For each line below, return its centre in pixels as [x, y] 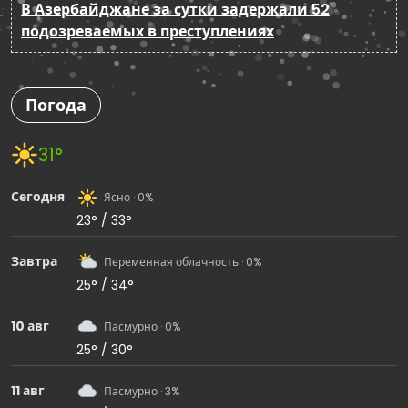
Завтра [34, 262]
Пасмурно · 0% [142, 327]
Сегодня [38, 197]
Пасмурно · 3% [142, 392]
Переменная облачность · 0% [183, 262]
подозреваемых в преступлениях [148, 31]
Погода [56, 105]
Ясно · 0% [128, 198]
